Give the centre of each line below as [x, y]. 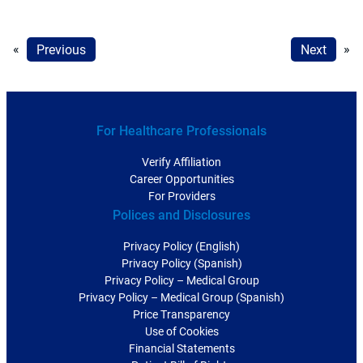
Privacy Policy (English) [181, 247]
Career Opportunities [181, 179]
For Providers [181, 196]
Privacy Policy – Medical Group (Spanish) [181, 298]
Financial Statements [181, 349]
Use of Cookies [181, 332]
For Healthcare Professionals [181, 131]
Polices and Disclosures [181, 216]
